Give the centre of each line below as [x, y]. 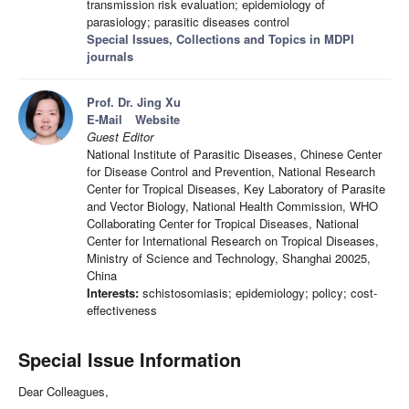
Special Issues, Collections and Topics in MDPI [220, 39]
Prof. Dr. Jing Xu [134, 102]
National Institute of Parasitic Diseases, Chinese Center [234, 154]
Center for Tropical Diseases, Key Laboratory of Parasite [236, 189]
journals [110, 57]
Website [157, 120]
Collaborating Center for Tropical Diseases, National [223, 224]
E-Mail [105, 120]
